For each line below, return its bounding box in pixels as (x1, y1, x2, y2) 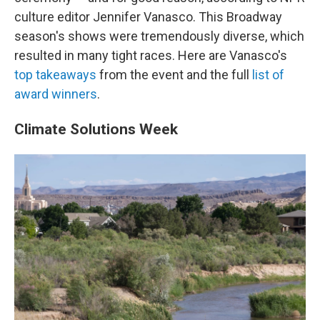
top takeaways (14, 67, 96, 82)
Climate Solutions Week (14, 120, 178, 138)
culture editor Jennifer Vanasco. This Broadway (14, 9, 282, 24)
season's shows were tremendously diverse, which (14, 29, 304, 44)
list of (252, 67, 284, 82)
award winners (14, 86, 97, 101)
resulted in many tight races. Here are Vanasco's (14, 48, 287, 63)
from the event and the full (96, 67, 252, 82)
